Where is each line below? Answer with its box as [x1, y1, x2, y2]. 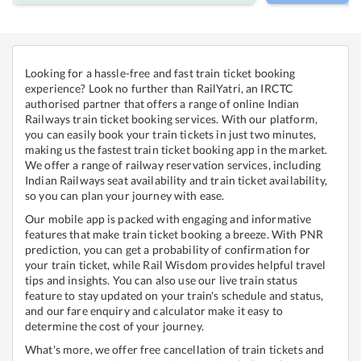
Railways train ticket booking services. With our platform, [25, 112, 317, 127]
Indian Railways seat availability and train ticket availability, [25, 173, 327, 188]
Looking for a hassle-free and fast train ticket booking [25, 66, 296, 81]
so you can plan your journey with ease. [25, 189, 225, 203]
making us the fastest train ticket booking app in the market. [25, 143, 328, 157]
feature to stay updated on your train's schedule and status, [25, 288, 324, 303]
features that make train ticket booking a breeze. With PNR [25, 227, 323, 242]
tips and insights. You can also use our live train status [25, 273, 297, 288]
